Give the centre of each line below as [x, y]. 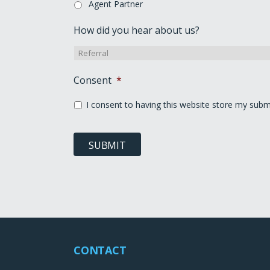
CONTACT [100, 250]
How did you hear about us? [137, 30]
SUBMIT [107, 146]
